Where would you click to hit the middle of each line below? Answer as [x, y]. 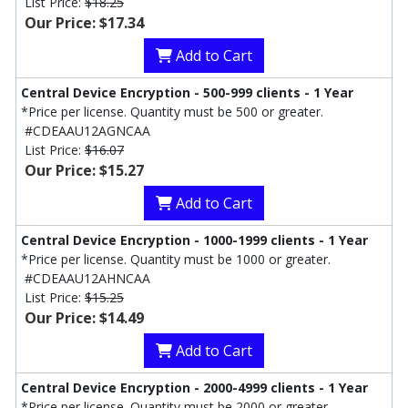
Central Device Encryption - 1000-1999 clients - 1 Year [194, 240]
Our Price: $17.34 [84, 23]
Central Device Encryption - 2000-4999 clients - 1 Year [194, 388]
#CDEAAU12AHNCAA [87, 279]
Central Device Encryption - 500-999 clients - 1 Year [187, 93]
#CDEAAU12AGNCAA [87, 131]
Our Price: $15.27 [84, 171]
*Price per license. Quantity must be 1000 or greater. [176, 260]
